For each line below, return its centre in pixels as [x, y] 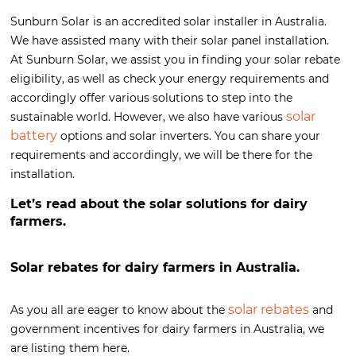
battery [34, 136]
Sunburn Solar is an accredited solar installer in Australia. [168, 22]
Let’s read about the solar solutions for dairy [159, 204]
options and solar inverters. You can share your [189, 136]
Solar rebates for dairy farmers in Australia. [155, 268]
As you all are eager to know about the [119, 310]
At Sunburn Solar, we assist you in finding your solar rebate [175, 60]
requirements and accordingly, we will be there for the [161, 155]
